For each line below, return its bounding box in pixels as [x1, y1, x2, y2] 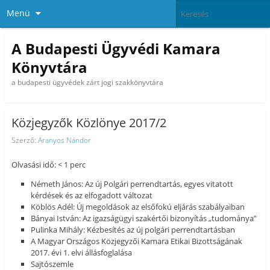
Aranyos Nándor [37, 134, 91, 145]
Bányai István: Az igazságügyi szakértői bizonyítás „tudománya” [31, 213, 257, 224]
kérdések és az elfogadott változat [31, 190, 153, 201]
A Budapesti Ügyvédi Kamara [11, 38, 221, 58]
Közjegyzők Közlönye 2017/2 [11, 115, 166, 131]
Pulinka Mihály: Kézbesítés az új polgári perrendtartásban [31, 224, 236, 236]
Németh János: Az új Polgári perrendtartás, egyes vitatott [31, 178, 234, 190]
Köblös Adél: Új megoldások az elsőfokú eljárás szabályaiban [31, 201, 245, 213]
